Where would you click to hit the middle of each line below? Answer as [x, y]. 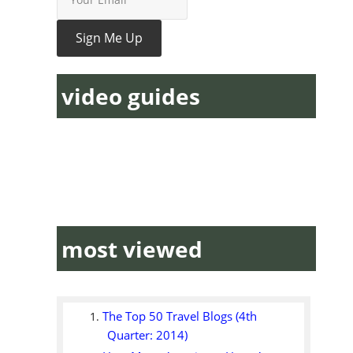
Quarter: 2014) [148, 335]
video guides [131, 96]
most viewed [132, 249]
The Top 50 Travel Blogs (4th [180, 317]
